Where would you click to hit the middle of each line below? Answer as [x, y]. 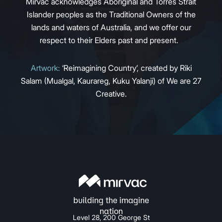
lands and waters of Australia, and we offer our [111, 28]
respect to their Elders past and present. [111, 40]
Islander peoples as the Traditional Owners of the [111, 15]
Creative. [111, 94]
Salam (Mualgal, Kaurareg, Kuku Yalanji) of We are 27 [111, 81]
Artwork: [46, 68]
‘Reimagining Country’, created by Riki [127, 68]
